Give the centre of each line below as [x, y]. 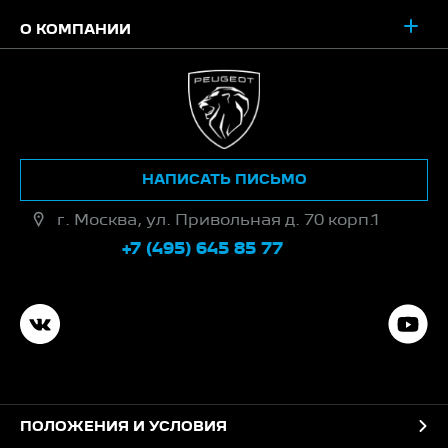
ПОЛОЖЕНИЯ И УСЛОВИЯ [123, 427]
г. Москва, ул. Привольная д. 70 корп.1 [218, 221]
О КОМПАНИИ [75, 30]
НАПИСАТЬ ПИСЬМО [224, 180]
